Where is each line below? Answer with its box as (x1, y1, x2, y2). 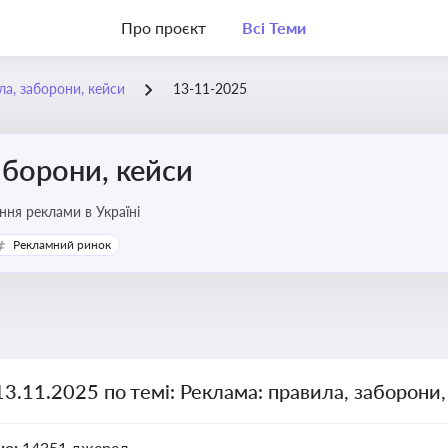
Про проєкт (121, 18, 206, 37)
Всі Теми (241, 18, 306, 37)
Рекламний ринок (13, 237, 111, 252)
